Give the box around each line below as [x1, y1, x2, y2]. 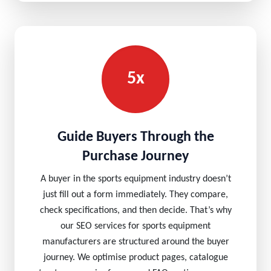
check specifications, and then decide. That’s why [39, 206, 232, 215]
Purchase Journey [82, 149, 189, 164]
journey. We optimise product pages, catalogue [43, 253, 228, 263]
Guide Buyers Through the [57, 130, 214, 145]
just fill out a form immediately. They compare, [43, 190, 228, 200]
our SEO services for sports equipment [60, 221, 211, 231]
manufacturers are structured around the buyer [42, 237, 229, 247]
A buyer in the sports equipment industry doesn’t [40, 174, 231, 184]
